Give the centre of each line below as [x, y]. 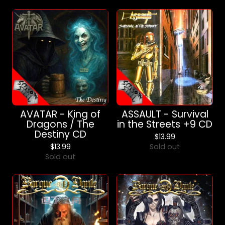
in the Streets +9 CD [165, 124]
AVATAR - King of [60, 114]
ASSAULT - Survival [165, 114]
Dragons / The [60, 124]
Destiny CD [60, 134]
